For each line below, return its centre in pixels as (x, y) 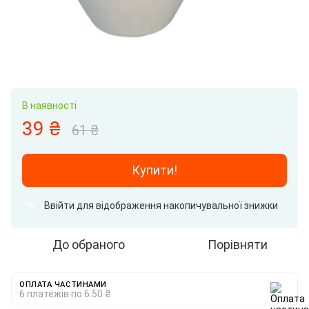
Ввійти (59, 206)
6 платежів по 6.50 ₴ (65, 294)
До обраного (88, 245)
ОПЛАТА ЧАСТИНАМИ (63, 285)
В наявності (49, 106)
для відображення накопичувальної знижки (176, 206)
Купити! (154, 170)
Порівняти (237, 245)
